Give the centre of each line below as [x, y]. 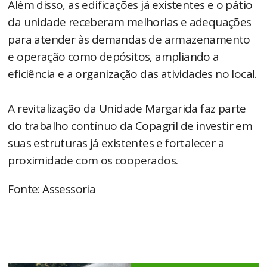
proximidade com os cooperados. [94, 161]
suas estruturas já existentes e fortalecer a [116, 143]
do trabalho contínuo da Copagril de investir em [130, 126]
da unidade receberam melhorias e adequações [130, 22]
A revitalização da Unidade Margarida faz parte [127, 109]
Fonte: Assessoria [52, 189]
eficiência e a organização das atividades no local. [132, 74]
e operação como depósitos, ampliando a [114, 57]
